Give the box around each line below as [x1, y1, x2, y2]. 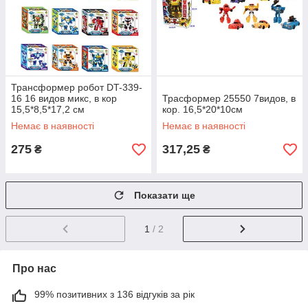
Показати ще [134, 190, 195, 201]
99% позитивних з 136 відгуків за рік [34, 288, 195, 300]
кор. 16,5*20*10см [162, 104, 243, 115]
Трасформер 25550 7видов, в [162, 93, 296, 104]
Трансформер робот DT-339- [11, 82, 142, 93]
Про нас [12, 262, 56, 274]
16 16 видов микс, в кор [11, 93, 117, 104]
